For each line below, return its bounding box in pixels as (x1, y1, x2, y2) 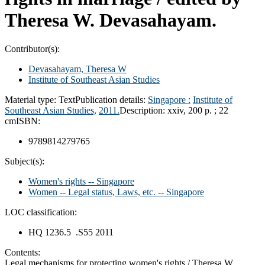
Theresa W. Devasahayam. (5, 9, 216, 31)
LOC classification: (5, 206, 77, 217)
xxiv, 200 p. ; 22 (167, 105, 228, 115)
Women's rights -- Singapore (28, 176, 134, 186)
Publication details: (75, 94, 148, 105)
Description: (119, 105, 167, 115)
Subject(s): (5, 156, 44, 166)
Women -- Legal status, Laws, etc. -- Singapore (28, 186, 204, 197)
